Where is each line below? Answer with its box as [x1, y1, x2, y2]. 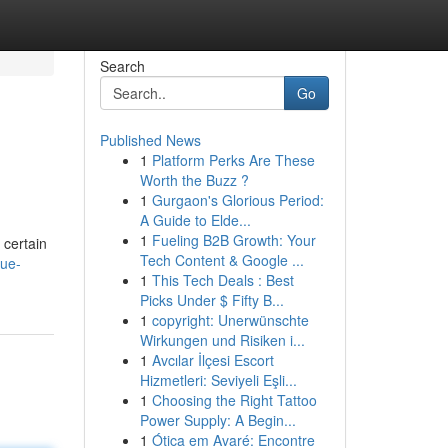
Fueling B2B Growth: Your [151, 230, 316, 250]
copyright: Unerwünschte [151, 310, 309, 330]
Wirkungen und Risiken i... [139, 330, 305, 350]
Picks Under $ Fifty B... [139, 290, 284, 310]
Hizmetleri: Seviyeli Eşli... [139, 370, 297, 390]
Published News [99, 130, 201, 150]
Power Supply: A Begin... [139, 410, 296, 430]
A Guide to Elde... [139, 210, 251, 230]
